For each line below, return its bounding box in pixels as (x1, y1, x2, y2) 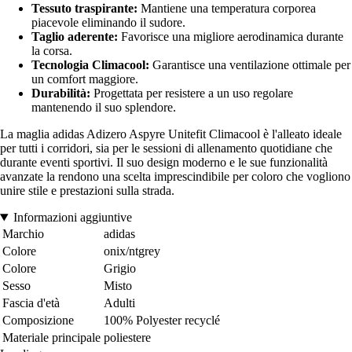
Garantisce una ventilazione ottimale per (149, 58, 350, 72)
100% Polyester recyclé (104, 313, 220, 328)
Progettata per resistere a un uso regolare (90, 86, 293, 101)
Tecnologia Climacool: (31, 58, 149, 72)
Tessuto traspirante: (31, 2, 137, 16)
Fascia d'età (2, 296, 60, 310)
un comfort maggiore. (31, 72, 138, 86)
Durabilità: (31, 86, 90, 101)
